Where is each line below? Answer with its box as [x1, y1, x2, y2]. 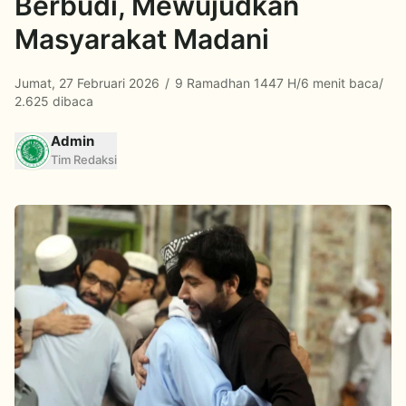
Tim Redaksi [51, 152, 117, 167]
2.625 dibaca [14, 93, 93, 109]
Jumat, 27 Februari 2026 [14, 75, 163, 91]
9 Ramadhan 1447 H [171, 75, 296, 91]
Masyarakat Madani [14, 23, 269, 55]
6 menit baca [301, 75, 379, 91]
